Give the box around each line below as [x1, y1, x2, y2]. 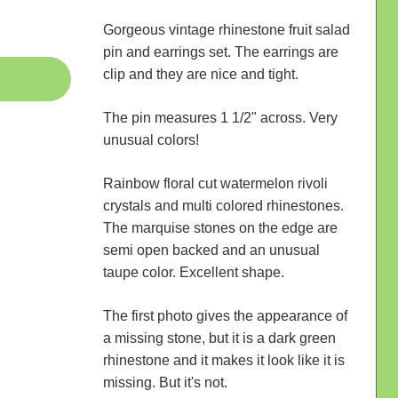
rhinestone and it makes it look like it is [102, 352, 345, 368]
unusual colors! [102, 131, 199, 147]
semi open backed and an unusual [102, 242, 320, 258]
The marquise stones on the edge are [102, 219, 338, 235]
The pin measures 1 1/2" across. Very [102, 109, 338, 125]
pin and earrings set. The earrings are [102, 44, 338, 60]
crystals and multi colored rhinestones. [102, 197, 344, 213]
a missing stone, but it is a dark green [102, 330, 336, 346]
